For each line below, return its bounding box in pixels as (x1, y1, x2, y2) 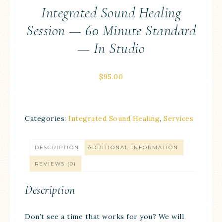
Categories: (25, 114, 68, 123)
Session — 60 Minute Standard (26, 21, 196, 40)
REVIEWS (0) (35, 161, 76, 167)
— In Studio (77, 39, 145, 57)
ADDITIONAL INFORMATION (87, 144, 178, 151)
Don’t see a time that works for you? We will (25, 212, 184, 221)
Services (164, 114, 193, 123)
